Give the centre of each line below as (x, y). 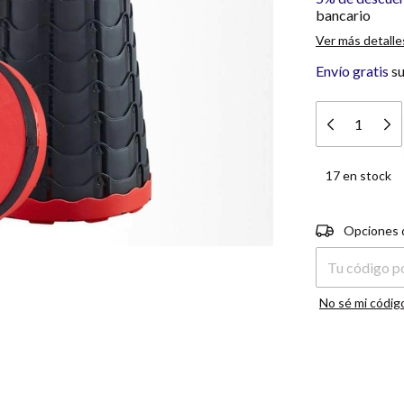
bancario (343, 15)
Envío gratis (352, 71)
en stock (366, 175)
